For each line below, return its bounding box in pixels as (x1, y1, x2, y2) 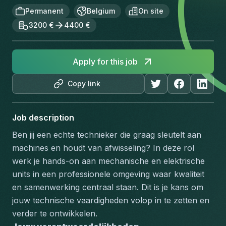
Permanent (25, 7, 64, 15)
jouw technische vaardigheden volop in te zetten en (12, 195, 209, 205)
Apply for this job (72, 56, 138, 67)
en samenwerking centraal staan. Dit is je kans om (12, 182, 203, 192)
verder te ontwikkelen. (12, 208, 97, 218)
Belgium (87, 7, 115, 15)
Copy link (68, 79, 101, 88)
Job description (12, 112, 74, 123)
